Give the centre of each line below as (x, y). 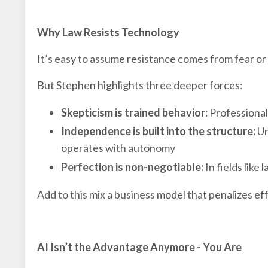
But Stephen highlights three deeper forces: (140, 85)
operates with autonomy (118, 148)
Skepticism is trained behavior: (135, 112)
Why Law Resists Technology (109, 32)
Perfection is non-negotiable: (132, 167)
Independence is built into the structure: (159, 131)
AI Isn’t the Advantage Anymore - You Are (140, 247)
